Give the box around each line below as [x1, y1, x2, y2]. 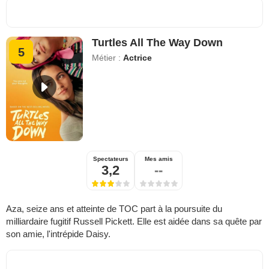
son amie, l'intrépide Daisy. [6, 228, 110, 239]
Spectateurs [92, 155, 128, 162]
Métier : [92, 52, 124, 62]
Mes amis [144, 155, 173, 162]
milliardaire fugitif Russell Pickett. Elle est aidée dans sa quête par [6, 216, 262, 226]
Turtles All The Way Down [92, 36, 223, 49]
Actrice [123, 52, 153, 62]
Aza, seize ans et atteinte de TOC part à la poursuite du [6, 203, 222, 214]
